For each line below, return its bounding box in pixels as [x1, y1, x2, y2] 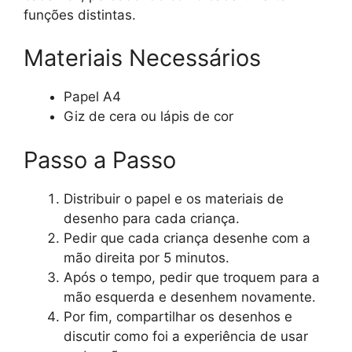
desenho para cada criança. [64, 210, 240, 226]
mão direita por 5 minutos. [64, 249, 229, 266]
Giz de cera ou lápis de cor [64, 108, 233, 125]
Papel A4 [64, 89, 121, 105]
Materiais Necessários [24, 44, 261, 72]
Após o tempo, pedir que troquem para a [64, 269, 320, 285]
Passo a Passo [24, 145, 176, 174]
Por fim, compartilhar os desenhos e [64, 308, 292, 324]
